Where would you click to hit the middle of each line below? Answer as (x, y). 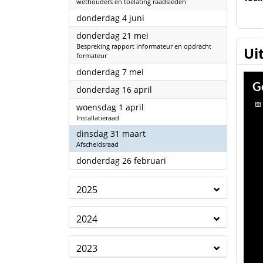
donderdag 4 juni (110, 18)
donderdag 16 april (114, 90)
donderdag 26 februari (121, 161)
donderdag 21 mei (112, 36)
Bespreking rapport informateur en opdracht (144, 46)
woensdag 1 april (110, 107)
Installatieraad (98, 118)
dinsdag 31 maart (111, 134)
